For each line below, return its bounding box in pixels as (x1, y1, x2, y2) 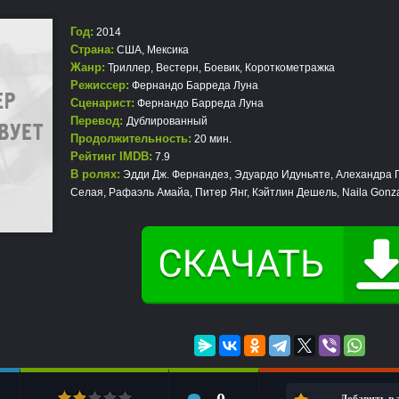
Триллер (108, 61, 151, 74)
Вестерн (156, 61, 199, 74)
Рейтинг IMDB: (70, 150, 152, 163)
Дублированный (126, 115, 208, 127)
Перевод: (70, 114, 126, 127)
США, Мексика (114, 44, 189, 56)
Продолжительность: (70, 132, 191, 145)
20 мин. (191, 133, 232, 145)
